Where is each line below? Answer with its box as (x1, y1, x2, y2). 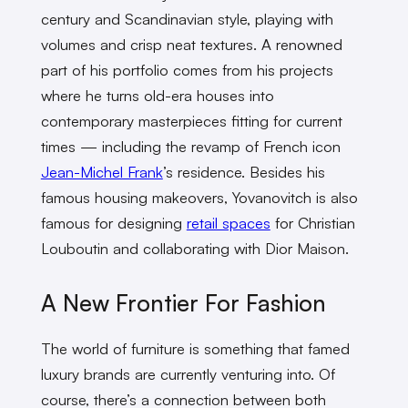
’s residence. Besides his (162, 161, 325, 181)
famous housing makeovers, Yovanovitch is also (40, 187, 358, 207)
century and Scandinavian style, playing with (40, 8, 333, 28)
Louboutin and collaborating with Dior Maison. (40, 238, 349, 258)
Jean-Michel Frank (40, 161, 163, 181)
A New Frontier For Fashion (40, 289, 326, 318)
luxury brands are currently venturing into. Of (40, 363, 335, 383)
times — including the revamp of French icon (40, 136, 341, 156)
